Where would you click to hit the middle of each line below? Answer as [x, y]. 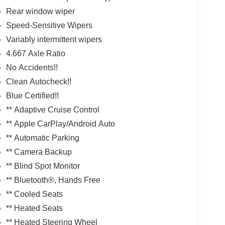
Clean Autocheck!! [38, 82]
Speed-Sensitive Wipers [49, 26]
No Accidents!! [32, 68]
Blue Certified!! [32, 96]
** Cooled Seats [34, 194]
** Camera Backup [39, 152]
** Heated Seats [34, 208]
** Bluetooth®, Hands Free [53, 180]
